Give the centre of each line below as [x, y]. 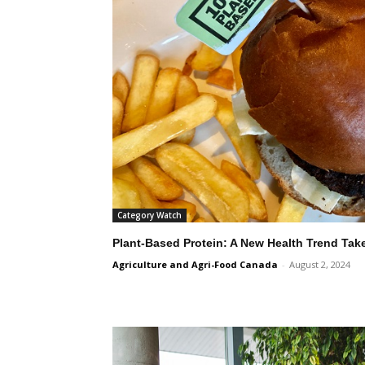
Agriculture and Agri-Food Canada [195, 264]
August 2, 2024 [320, 264]
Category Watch [150, 215]
